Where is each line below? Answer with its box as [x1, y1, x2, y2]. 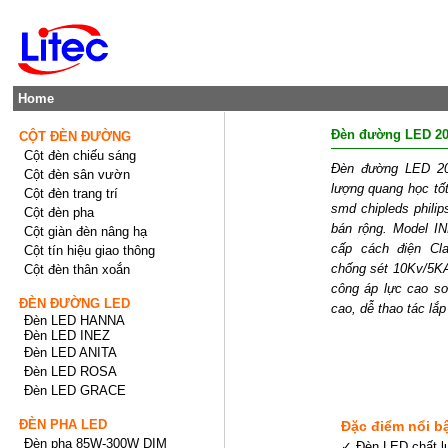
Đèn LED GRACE [24, 383, 127, 398]
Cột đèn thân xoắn [24, 262, 131, 277]
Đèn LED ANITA [24, 345, 118, 360]
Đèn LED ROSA [24, 364, 118, 379]
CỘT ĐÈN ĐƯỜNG [19, 129, 132, 144]
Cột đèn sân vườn [24, 167, 131, 182]
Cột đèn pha [24, 205, 95, 220]
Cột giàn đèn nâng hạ [24, 224, 148, 239]
